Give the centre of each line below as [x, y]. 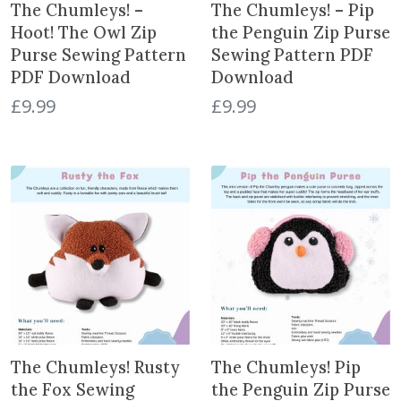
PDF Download [71, 77]
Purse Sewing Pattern [98, 55]
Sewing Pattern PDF [292, 55]
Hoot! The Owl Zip [84, 33]
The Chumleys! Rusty [95, 367]
